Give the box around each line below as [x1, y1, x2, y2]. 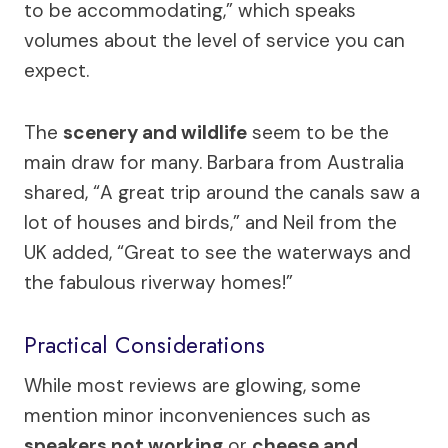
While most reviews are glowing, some [24, 372, 361, 398]
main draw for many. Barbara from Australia [24, 149, 404, 175]
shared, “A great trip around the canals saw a [24, 179, 420, 205]
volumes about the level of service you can [24, 27, 405, 53]
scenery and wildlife [63, 119, 247, 145]
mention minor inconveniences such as [24, 402, 371, 428]
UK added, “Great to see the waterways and [24, 239, 411, 265]
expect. [24, 57, 89, 83]
